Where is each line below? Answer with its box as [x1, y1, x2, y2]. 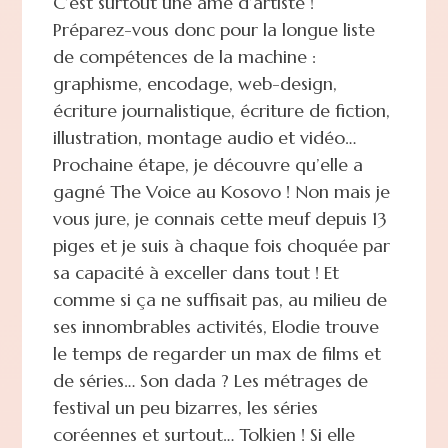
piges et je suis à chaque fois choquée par [52, 233, 390, 257]
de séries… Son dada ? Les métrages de [52, 368, 368, 392]
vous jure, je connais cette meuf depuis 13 [52, 206, 387, 230]
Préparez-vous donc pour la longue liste [52, 17, 375, 41]
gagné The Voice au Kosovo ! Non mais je [52, 179, 390, 203]
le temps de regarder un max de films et [52, 341, 381, 365]
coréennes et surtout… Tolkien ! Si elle [52, 422, 355, 446]
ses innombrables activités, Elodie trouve [52, 314, 379, 338]
